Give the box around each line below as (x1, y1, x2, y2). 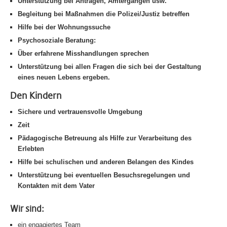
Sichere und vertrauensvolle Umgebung (18, 108, 142, 116)
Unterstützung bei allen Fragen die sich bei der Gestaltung (18, 63, 201, 70)
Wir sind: (10, 204, 44, 214)
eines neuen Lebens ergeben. (18, 73, 110, 81)
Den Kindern (10, 90, 62, 101)
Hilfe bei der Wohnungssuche (18, 23, 110, 31)
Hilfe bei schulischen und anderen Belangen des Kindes (18, 158, 194, 166)
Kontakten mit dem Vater (18, 182, 95, 190)
